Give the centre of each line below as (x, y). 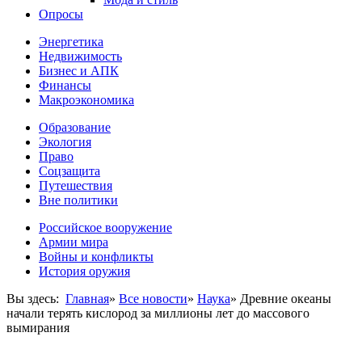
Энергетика (71, 42)
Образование (75, 127)
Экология (65, 142)
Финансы (65, 85)
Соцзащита (69, 171)
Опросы (61, 14)
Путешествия (76, 185)
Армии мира (74, 242)
